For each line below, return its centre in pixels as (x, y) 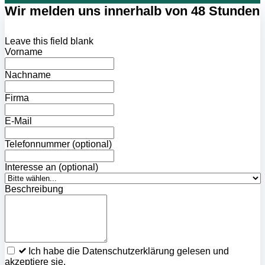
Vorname (24, 52)
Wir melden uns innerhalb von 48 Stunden (132, 11)
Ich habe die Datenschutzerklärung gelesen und (129, 251)
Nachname (28, 75)
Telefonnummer (37, 144)
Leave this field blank (49, 41)
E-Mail (18, 121)
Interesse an (30, 167)
